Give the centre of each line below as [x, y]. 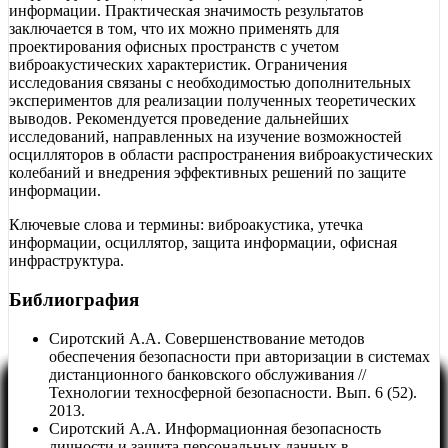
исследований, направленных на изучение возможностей [205, 137]
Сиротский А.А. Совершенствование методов [207, 338]
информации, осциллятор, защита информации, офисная [203, 243]
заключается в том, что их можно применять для [174, 29]
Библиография [74, 299]
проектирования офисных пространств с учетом [174, 47]
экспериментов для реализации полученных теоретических [212, 101]
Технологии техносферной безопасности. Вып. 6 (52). [233, 392]
